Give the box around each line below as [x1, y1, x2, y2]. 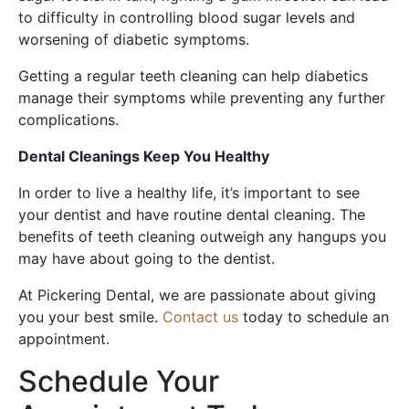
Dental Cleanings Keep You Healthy [18, 147, 269, 166]
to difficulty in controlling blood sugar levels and [18, 8, 355, 27]
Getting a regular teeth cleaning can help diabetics [18, 67, 368, 86]
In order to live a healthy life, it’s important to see [18, 184, 360, 203]
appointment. [18, 330, 110, 349]
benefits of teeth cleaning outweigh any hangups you [18, 227, 386, 246]
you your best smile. [18, 308, 163, 327]
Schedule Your [18, 363, 219, 400]
